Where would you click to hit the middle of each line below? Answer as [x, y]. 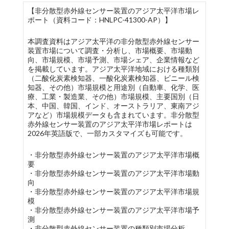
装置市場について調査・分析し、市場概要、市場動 [110, 50]
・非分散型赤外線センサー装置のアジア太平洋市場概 [113, 155]
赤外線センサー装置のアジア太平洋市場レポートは [110, 124]
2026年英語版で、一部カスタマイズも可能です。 [107, 133]
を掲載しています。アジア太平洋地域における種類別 [113, 69]
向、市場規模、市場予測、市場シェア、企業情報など [113, 60]
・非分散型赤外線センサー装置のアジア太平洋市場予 [113, 210]
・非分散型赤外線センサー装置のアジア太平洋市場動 [113, 173]
